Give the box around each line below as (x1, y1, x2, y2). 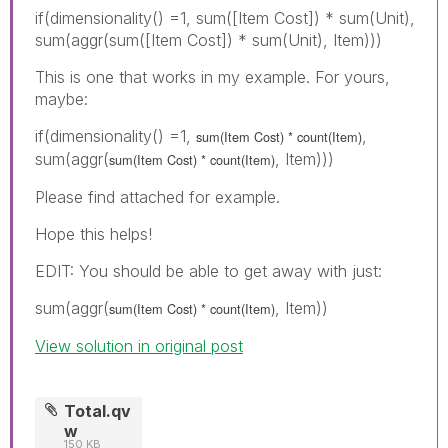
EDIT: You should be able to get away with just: (35, 260, 382, 281)
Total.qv (64, 400, 132, 421)
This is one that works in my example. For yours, (35, 66, 390, 87)
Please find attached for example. (35, 186, 280, 207)
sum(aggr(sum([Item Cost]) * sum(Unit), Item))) (35, 29, 382, 50)
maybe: (35, 88, 88, 109)
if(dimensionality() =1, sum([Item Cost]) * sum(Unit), (35, 7, 415, 28)
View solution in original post (35, 335, 243, 356)
